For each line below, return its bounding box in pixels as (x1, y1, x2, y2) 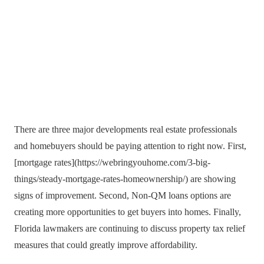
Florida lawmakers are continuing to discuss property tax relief (14, 223, 245, 233)
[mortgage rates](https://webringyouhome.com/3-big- (14, 157, 210, 167)
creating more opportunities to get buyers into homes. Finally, (14, 207, 241, 217)
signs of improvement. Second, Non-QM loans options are (14, 190, 231, 200)
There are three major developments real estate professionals (14, 124, 237, 134)
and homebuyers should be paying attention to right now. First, (14, 141, 246, 151)
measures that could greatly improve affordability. (14, 240, 197, 250)
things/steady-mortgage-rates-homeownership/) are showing (14, 174, 236, 184)
